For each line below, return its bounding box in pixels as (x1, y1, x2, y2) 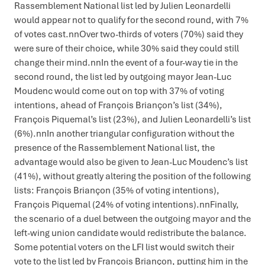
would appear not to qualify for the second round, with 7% (14, 14, 248, 25)
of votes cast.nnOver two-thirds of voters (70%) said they (14, 28, 243, 40)
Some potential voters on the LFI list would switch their (14, 241, 234, 253)
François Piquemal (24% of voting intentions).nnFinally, (14, 198, 239, 210)
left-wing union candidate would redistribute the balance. (14, 227, 247, 238)
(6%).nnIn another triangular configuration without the (14, 127, 234, 139)
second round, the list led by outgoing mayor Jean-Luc (14, 70, 231, 82)
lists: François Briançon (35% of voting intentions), (14, 184, 219, 196)
